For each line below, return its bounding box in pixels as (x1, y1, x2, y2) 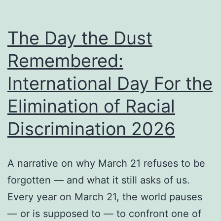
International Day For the (7, 73, 213, 95)
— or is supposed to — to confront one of (7, 208, 201, 220)
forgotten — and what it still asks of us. (7, 174, 190, 186)
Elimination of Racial (7, 95, 175, 117)
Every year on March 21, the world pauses (7, 191, 202, 203)
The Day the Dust (7, 27, 152, 49)
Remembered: (7, 50, 123, 72)
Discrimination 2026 (7, 118, 175, 140)
